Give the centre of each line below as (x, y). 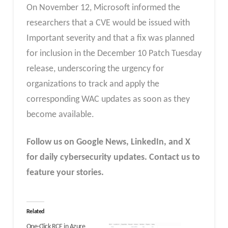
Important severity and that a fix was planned (110, 38)
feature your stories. (65, 173)
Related (35, 212)
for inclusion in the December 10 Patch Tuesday (114, 53)
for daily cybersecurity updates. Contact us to (113, 157)
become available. (60, 115)
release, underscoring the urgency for (95, 69)
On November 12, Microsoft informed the (103, 8)
